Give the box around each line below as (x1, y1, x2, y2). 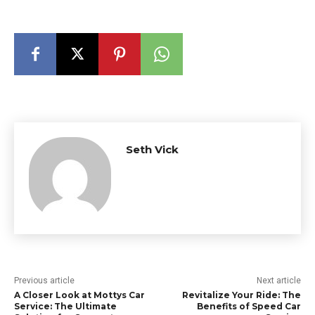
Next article (256, 276, 301, 285)
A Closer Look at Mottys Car (14, 290, 145, 300)
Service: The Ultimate (14, 301, 117, 311)
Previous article (14, 276, 75, 285)
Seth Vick (126, 143, 179, 156)
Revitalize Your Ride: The (181, 290, 301, 300)
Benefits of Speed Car (196, 301, 301, 311)
